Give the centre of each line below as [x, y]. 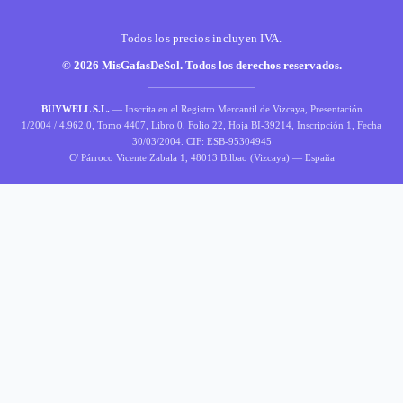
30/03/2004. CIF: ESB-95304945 [201, 142]
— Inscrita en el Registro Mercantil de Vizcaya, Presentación [236, 109]
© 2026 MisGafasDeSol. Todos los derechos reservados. [201, 66]
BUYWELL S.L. [75, 109]
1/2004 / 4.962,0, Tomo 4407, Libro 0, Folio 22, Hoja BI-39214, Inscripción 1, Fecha [201, 125]
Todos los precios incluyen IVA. [201, 39]
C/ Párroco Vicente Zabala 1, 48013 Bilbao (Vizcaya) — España [201, 158]
